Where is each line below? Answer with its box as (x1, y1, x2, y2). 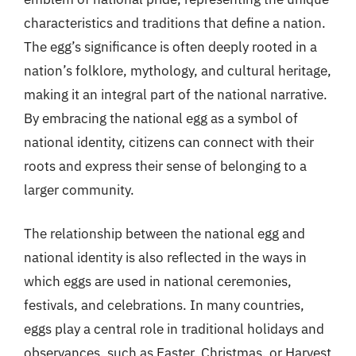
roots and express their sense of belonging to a (24, 157, 307, 175)
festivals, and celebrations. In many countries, (24, 296, 304, 314)
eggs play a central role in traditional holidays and (24, 320, 324, 338)
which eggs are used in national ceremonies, (24, 273, 292, 290)
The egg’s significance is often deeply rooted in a (24, 37, 317, 56)
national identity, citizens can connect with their (24, 133, 314, 151)
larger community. (24, 180, 134, 199)
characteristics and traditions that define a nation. (24, 14, 326, 32)
